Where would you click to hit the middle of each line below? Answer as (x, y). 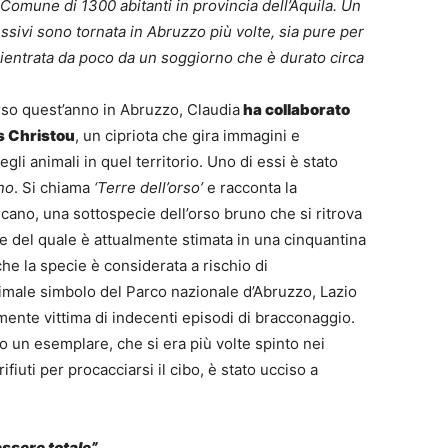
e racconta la (250, 188)
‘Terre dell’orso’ (146, 188)
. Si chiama (52, 188)
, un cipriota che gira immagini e (187, 136)
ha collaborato (295, 110)
